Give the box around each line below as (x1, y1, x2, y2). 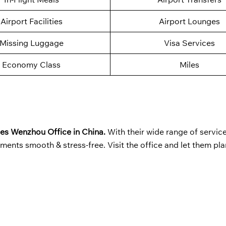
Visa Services (163, 38, 215, 48)
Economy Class (2, 60, 61, 70)
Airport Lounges (158, 16, 220, 27)
